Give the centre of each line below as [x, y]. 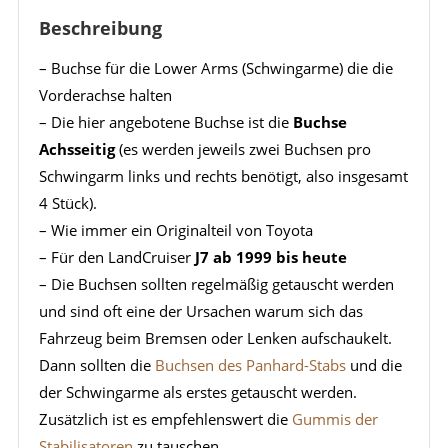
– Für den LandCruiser [116, 257]
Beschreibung [100, 28]
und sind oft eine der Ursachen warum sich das [200, 311]
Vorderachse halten [105, 95]
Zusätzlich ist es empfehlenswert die [165, 419]
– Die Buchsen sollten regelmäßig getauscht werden [216, 284]
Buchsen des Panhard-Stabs [250, 365]
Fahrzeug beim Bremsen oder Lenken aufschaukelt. [215, 338]
